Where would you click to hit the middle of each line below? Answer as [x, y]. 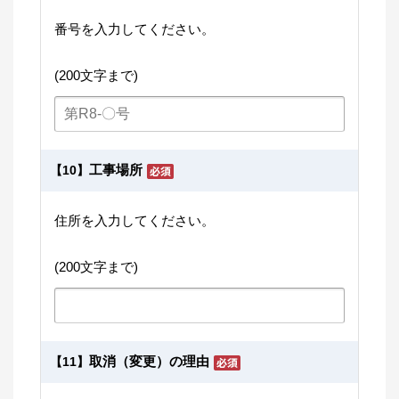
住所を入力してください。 [134, 220]
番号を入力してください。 [134, 29]
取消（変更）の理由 [149, 361]
